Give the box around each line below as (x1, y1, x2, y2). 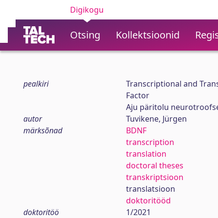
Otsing (70, 28, 100, 41)
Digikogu (70, 4, 104, 15)
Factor (126, 90, 149, 101)
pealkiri (23, 78, 49, 89)
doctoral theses (126, 160, 183, 171)
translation (126, 148, 166, 159)
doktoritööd (126, 195, 171, 206)
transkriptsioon (126, 172, 183, 182)
